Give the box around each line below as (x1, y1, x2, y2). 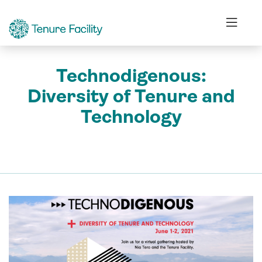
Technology (80, 106, 182, 127)
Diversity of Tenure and (27, 85, 235, 107)
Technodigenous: (56, 65, 206, 87)
